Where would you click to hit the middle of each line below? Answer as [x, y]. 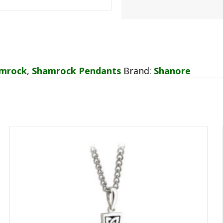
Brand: [139, 70]
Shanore [172, 70]
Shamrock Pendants [76, 70]
